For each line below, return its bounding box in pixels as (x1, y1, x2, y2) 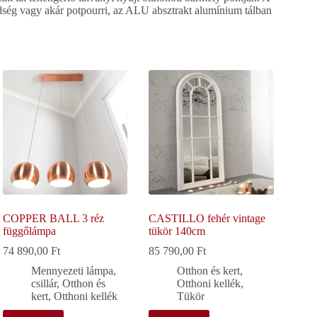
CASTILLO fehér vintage (149, 212, 266, 225)
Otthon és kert (177, 265, 241, 277)
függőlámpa (3, 225, 57, 238)
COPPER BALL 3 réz (3, 212, 105, 225)
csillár (31, 277, 57, 290)
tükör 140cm (149, 225, 206, 238)
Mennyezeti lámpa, (31, 265, 117, 277)
